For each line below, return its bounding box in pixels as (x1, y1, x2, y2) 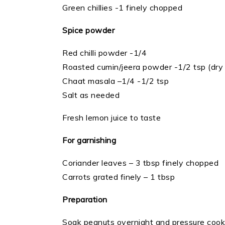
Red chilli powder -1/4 (62, 48, 147, 58)
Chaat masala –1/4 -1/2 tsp (62, 76, 169, 86)
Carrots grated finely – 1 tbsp (62, 172, 175, 182)
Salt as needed (62, 90, 120, 100)
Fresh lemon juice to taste (62, 113, 161, 123)
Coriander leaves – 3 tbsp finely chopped (62, 158, 218, 168)
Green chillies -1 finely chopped (62, 3, 182, 13)
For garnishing (62, 135, 119, 146)
